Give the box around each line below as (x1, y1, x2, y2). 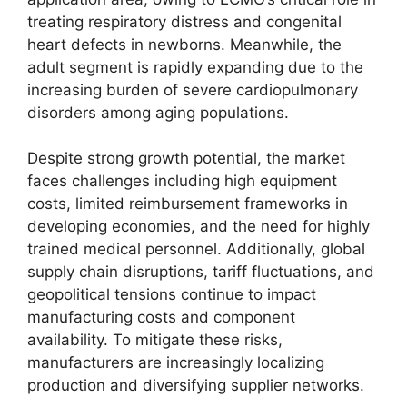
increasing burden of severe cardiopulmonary (27, 80, 358, 99)
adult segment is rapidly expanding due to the (27, 57, 363, 76)
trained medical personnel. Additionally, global (27, 240, 365, 258)
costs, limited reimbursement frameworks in (27, 194, 348, 213)
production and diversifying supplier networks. (27, 376, 364, 394)
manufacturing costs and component (27, 308, 295, 326)
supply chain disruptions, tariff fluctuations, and (27, 263, 374, 281)
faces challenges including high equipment (27, 172, 337, 190)
